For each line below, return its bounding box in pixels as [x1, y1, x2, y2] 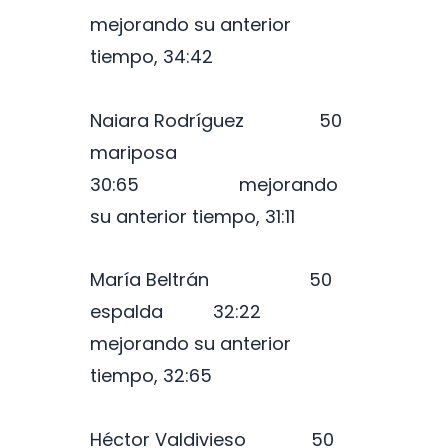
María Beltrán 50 [90, 267, 332, 293]
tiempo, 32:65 [90, 363, 212, 389]
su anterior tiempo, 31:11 [90, 203, 295, 229]
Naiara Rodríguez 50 [90, 107, 342, 133]
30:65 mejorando [90, 171, 338, 197]
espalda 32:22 [90, 299, 356, 325]
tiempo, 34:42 [90, 44, 213, 70]
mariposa [90, 139, 212, 165]
